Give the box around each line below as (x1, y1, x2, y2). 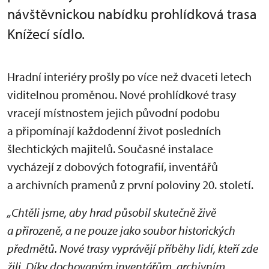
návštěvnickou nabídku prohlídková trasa (7, 5, 257, 23)
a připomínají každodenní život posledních (7, 123, 221, 138)
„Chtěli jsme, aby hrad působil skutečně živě (7, 205, 216, 220)
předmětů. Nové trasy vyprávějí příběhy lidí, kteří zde (7, 241, 258, 256)
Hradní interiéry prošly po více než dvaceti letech (7, 69, 252, 84)
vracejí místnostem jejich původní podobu (7, 105, 220, 120)
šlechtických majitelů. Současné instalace (7, 141, 213, 156)
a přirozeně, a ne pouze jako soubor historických (7, 223, 235, 238)
